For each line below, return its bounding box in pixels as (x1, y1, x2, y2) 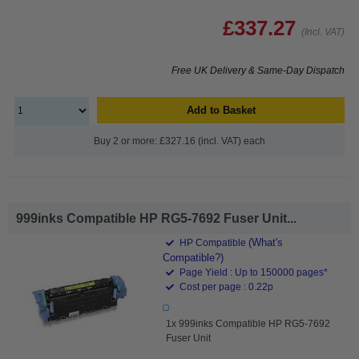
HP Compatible (177, 236, 249, 248)
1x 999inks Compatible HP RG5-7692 (166, 317, 331, 329)
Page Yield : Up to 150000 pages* (177, 266, 329, 278)
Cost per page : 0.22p (177, 280, 274, 292)
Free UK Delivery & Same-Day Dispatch (171, 64, 345, 76)
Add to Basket (186, 103, 256, 116)
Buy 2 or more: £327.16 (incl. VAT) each (94, 135, 265, 147)
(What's (248, 236, 284, 248)
